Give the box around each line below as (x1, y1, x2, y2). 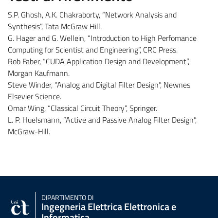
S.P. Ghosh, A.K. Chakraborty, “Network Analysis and (8, 8, 177, 20)
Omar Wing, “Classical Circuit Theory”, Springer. (8, 102, 157, 114)
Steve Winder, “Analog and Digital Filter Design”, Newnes (8, 78, 190, 91)
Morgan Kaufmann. (8, 67, 70, 79)
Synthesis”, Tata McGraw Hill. (8, 20, 102, 32)
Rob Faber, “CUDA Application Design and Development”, (8, 55, 189, 67)
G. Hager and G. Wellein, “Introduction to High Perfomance (8, 32, 197, 44)
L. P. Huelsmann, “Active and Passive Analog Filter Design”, (8, 113, 197, 126)
